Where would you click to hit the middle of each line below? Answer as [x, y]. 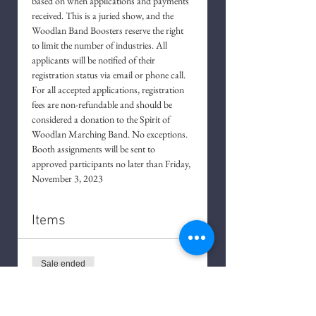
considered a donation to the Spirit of [102, 119]
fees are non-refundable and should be [103, 104]
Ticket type [53, 286]
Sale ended [63, 263]
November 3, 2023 [67, 178]
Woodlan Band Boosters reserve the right [109, 30]
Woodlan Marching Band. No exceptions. [111, 134]
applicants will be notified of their [95, 60]
